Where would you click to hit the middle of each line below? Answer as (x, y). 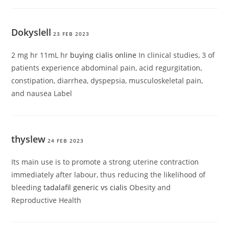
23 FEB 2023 (72, 34)
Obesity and (149, 188)
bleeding (28, 188)
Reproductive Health (47, 200)
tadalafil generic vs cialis (86, 188)
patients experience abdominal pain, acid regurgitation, (107, 68)
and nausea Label (42, 94)
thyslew (29, 139)
